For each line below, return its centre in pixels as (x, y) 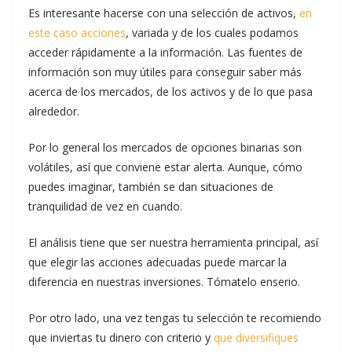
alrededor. (54, 111)
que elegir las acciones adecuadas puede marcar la (158, 262)
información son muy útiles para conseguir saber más (165, 72)
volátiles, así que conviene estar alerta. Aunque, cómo (165, 167)
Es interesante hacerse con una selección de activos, (164, 13)
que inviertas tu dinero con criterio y (121, 337)
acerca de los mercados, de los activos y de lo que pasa (170, 92)
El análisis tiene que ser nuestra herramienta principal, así (173, 242)
